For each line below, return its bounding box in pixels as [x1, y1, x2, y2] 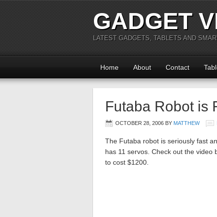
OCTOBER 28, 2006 [115, 120, 164, 126]
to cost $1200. [105, 158, 149, 166]
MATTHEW [173, 120, 200, 126]
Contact [166, 63, 189, 71]
